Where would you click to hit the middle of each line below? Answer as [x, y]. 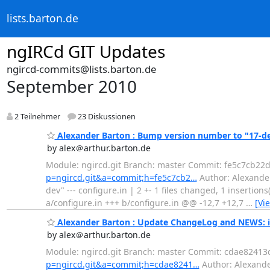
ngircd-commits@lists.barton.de [81, 69]
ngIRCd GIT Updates [86, 51]
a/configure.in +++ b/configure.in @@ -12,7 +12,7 [146, 202]
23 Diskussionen [105, 117]
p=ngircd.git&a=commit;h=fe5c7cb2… [121, 177]
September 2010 [71, 86]
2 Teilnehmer [36, 117]
